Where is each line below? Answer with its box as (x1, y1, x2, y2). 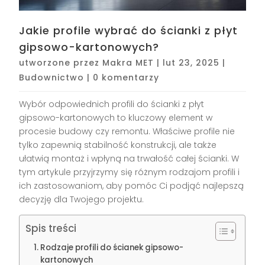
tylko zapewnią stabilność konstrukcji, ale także (19, 139, 217, 151)
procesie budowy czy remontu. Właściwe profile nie (19, 125, 235, 138)
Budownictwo (19, 72, 85, 84)
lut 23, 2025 (163, 57, 220, 69)
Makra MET (102, 57, 154, 69)
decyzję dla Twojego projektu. (19, 193, 144, 206)
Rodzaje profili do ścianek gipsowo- (40, 242, 184, 254)
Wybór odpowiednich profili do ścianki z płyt (19, 98, 205, 111)
